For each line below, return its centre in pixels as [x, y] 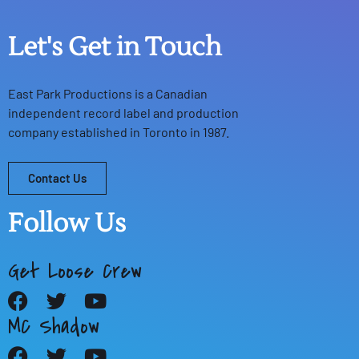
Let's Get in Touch [115, 47]
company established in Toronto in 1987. [119, 132]
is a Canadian [170, 94]
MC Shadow [54, 326]
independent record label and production [123, 113]
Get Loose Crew [75, 271]
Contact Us [57, 177]
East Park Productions [70, 94]
